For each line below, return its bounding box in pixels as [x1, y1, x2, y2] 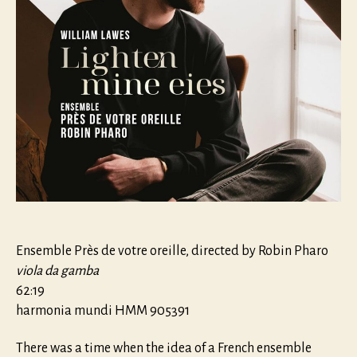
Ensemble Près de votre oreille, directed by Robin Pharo [16, 243, 328, 258]
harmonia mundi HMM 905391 [16, 303, 190, 318]
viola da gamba [16, 263, 99, 278]
